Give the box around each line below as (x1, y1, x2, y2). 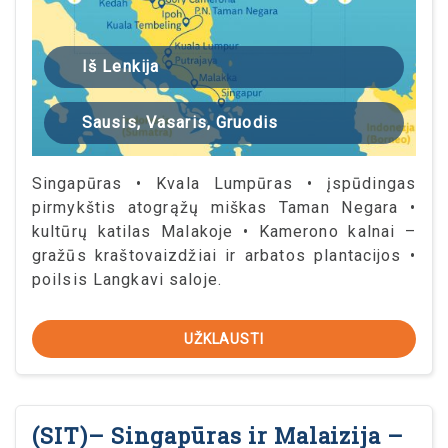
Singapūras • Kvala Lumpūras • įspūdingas (32, 174, 416, 194)
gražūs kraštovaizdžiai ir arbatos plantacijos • (32, 246, 416, 266)
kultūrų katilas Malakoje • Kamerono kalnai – (32, 222, 416, 242)
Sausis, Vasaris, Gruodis (82, 113, 278, 133)
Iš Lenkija (82, 57, 160, 77)
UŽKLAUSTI (183, 331, 265, 348)
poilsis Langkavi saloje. (32, 270, 222, 290)
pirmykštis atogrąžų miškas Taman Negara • (32, 198, 416, 218)
